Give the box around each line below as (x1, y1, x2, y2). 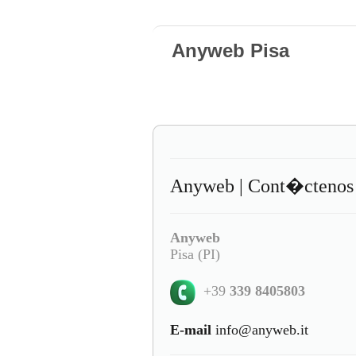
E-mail (170, 321, 211, 338)
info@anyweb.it (211, 321, 308, 338)
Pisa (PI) (170, 246, 220, 262)
